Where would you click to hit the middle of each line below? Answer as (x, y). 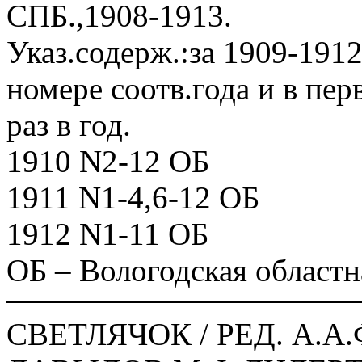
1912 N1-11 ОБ (107, 234)
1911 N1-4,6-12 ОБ (133, 198)
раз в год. (69, 125)
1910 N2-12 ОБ (108, 161)
